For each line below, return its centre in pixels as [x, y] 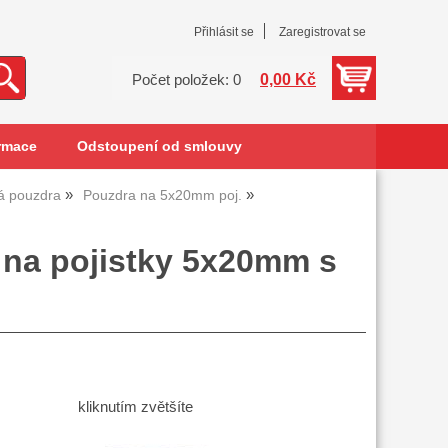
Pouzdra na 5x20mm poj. [162, 195]
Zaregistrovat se [322, 32]
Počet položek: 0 [186, 80]
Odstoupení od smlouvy [159, 146]
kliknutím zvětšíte [135, 407]
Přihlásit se [224, 32]
